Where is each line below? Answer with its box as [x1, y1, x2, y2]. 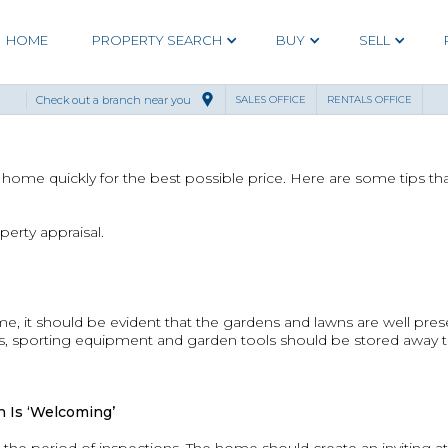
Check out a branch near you [35, 92, 191, 107]
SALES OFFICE [235, 92, 306, 106]
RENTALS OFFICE [326, 92, 412, 106]
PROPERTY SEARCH [91, 32, 222, 48]
